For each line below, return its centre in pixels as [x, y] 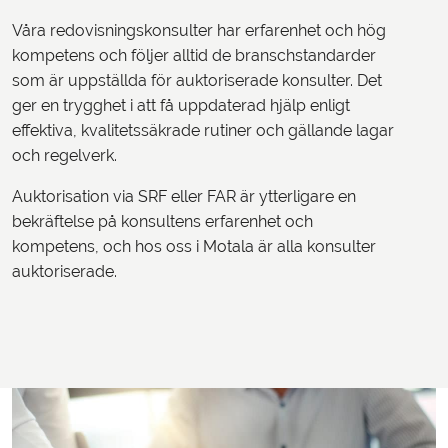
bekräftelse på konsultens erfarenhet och [162, 222]
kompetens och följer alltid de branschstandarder [194, 56]
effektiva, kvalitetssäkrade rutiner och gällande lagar [203, 131]
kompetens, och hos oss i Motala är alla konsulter [194, 247]
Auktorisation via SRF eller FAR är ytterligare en [184, 197]
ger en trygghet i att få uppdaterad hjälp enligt [181, 106]
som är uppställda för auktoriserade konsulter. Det [197, 81]
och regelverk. [64, 156]
